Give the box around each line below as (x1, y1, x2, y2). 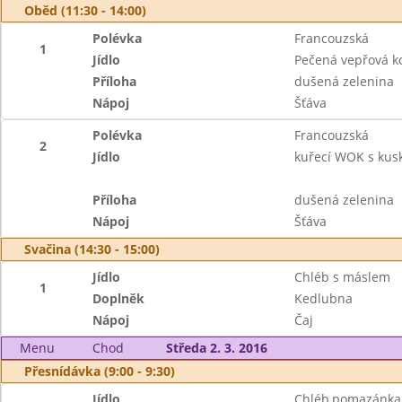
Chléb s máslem (293, 268, 390, 285)
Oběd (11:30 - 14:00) (24, 2, 146, 19)
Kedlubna (293, 290, 353, 307)
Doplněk (92, 290, 145, 307)
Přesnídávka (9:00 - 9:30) (24, 363, 175, 380)
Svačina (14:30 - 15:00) (24, 240, 160, 258)
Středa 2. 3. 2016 (165, 339, 267, 356)
